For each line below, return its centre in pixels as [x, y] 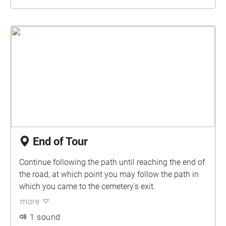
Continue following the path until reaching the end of [112, 162]
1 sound [45, 217]
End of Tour [60, 142]
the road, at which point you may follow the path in [109, 174]
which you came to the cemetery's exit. [87, 186]
